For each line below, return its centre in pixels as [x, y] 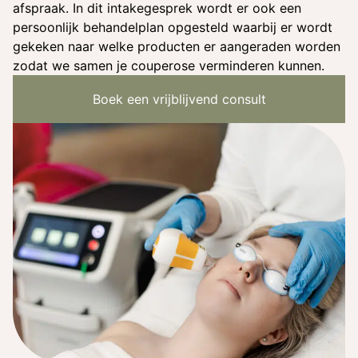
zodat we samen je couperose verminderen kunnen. [169, 66]
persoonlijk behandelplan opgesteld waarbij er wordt [173, 27]
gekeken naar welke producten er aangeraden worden [177, 46]
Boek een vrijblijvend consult [179, 99]
